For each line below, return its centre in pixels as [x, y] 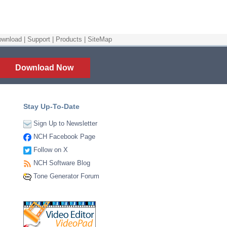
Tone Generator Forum [66, 176]
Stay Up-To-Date [51, 106]
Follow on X [51, 150]
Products [69, 39]
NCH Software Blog [62, 163]
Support [39, 39]
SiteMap [100, 39]
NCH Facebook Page [64, 137]
